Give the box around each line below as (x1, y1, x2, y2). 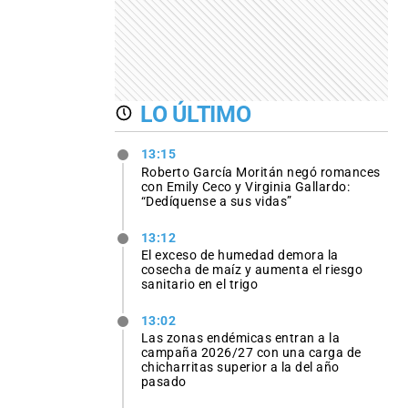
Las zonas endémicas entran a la (140, 330, 341, 345)
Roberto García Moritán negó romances (140, 164, 381, 179)
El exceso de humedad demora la (140, 247, 339, 262)
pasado (140, 373, 187, 389)
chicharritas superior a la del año (140, 359, 340, 374)
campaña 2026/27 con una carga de (140, 344, 362, 360)
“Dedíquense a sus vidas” (140, 193, 292, 209)
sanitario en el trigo (140, 276, 259, 291)
